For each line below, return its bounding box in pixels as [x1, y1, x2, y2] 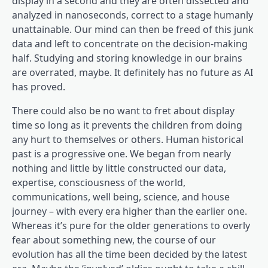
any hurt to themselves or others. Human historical [12, 132, 243, 146]
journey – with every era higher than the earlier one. [12, 204, 247, 218]
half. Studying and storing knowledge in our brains [12, 51, 242, 65]
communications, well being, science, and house [12, 190, 230, 203]
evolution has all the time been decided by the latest [12, 247, 247, 261]
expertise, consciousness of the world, [12, 175, 185, 189]
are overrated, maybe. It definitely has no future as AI [12, 65, 253, 79]
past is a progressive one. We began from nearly [12, 147, 231, 160]
